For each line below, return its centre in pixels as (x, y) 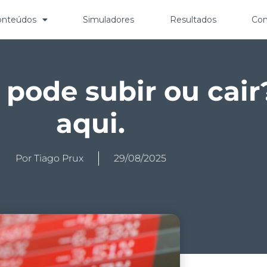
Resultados (193, 20)
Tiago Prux (58, 158)
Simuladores (109, 20)
